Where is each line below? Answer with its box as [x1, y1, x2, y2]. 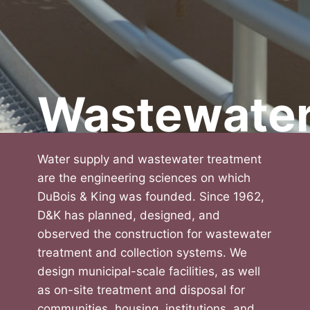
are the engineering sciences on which [37, 171, 250, 185]
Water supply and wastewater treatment [37, 152, 262, 166]
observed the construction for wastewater [37, 227, 271, 241]
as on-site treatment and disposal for [37, 283, 245, 297]
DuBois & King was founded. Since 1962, [37, 190, 264, 203]
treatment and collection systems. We [37, 246, 247, 259]
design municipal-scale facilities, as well [37, 264, 260, 278]
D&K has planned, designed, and [37, 208, 220, 222]
